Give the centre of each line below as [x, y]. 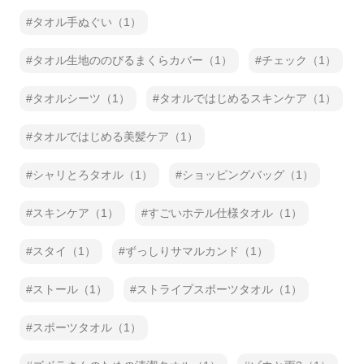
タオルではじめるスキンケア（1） [248, 98]
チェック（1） [299, 60]
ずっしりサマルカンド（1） [197, 251]
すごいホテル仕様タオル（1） [225, 213]
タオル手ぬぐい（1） [87, 22]
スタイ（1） [64, 251]
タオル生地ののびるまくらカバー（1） [132, 60]
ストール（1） [70, 289]
